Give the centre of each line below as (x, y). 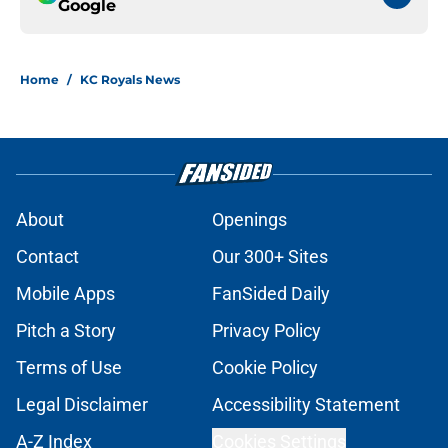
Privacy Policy (266, 331)
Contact (47, 257)
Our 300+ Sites (270, 257)
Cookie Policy (265, 368)
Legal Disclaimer (82, 405)
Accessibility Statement (306, 405)
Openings (249, 220)
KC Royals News (130, 80)
